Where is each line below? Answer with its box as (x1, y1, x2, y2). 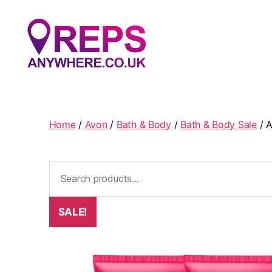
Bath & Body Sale (180, 118, 257, 131)
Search (43, 160, 78, 174)
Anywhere (24, 81, 76, 95)
